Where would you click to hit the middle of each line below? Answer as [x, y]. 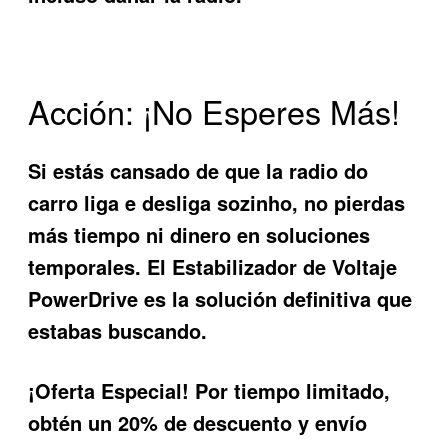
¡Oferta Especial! [109, 390]
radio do [329, 170]
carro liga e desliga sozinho [160, 202]
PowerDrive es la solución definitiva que [220, 298]
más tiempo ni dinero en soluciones [199, 234]
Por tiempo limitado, [290, 390]
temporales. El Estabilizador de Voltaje [213, 266]
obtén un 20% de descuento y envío [198, 422]
